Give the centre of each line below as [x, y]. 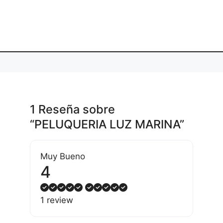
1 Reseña [56, 110]
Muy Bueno [63, 157]
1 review [57, 200]
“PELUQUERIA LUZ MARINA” [107, 124]
